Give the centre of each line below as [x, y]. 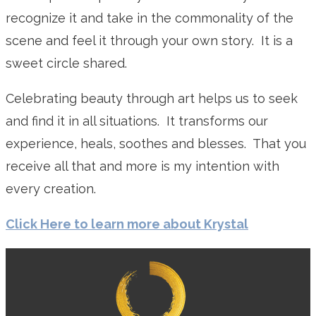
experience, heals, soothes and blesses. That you [156, 143]
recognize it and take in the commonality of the [150, 18]
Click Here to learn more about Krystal [127, 224]
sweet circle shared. [68, 63]
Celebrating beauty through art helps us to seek [152, 98]
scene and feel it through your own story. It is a [149, 40]
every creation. [51, 188]
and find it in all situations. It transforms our [137, 121]
